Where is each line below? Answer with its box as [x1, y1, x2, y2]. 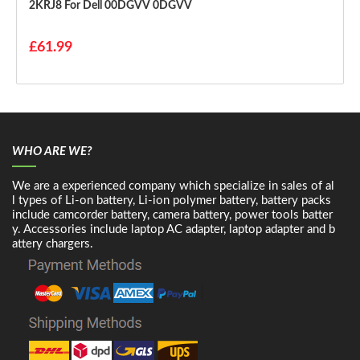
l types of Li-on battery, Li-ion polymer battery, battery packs [12, 194, 331, 207]
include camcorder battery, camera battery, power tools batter [12, 208, 333, 221]
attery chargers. [12, 237, 93, 250]
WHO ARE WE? [12, 145, 92, 157]
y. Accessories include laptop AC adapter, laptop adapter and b [12, 223, 335, 235]
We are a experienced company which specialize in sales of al [12, 179, 334, 192]
